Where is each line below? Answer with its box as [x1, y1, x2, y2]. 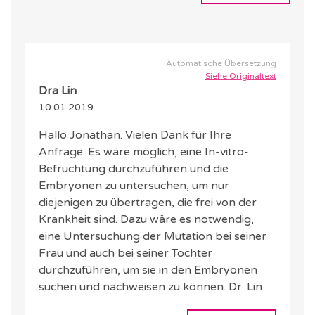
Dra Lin [39, 84, 77, 98]
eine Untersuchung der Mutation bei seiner [39, 229, 266, 244]
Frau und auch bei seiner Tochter [39, 246, 212, 261]
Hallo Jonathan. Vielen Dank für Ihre [39, 128, 231, 143]
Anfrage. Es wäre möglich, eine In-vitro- [39, 145, 249, 160]
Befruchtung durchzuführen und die [39, 162, 229, 176]
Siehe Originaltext [205, 71, 276, 82]
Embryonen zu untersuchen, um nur [39, 179, 229, 193]
